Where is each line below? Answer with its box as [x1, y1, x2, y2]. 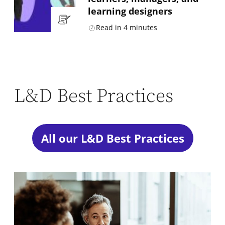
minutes [129, 23, 157, 33]
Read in [95, 23, 122, 33]
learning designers [87, 5, 172, 18]
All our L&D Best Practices [41, 131, 184, 146]
